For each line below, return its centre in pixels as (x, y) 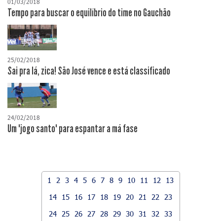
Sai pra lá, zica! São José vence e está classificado (89, 71)
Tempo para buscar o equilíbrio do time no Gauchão (89, 13)
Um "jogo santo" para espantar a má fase (73, 129)
